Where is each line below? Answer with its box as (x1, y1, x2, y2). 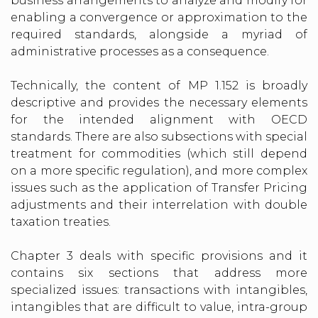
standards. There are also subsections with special (11, 129, 307, 143)
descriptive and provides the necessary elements (11, 95, 307, 109)
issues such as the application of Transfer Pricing (11, 180, 307, 194)
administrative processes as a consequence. (11, 44, 269, 58)
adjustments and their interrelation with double (11, 197, 307, 212)
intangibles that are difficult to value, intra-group (11, 300, 307, 314)
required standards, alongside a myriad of (11, 27, 307, 41)
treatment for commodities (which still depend (11, 146, 307, 160)
